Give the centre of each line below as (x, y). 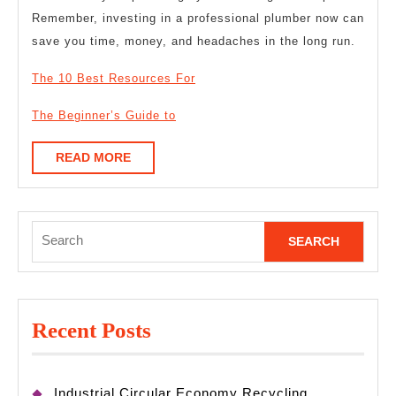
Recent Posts (91, 331)
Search (53, 231)
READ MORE (93, 157)
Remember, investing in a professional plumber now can (198, 18)
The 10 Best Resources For (114, 78)
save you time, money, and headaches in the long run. (194, 41)
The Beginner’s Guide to (104, 115)
